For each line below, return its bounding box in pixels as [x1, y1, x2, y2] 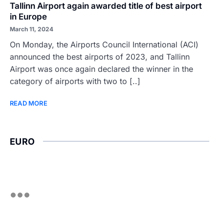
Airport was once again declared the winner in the [10, 64, 193, 74]
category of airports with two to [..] [10, 76, 140, 86]
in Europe [10, 12, 47, 22]
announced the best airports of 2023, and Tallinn [10, 52, 190, 62]
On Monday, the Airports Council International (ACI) [10, 40, 198, 49]
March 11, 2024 [10, 25, 53, 33]
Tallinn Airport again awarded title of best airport [10, 1, 202, 11]
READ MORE [10, 99, 47, 107]
